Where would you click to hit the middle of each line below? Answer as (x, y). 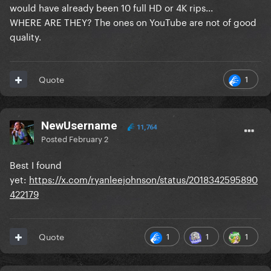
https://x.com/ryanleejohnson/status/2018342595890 (143, 179)
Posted (55, 138)
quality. (25, 36)
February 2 (89, 138)
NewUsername (81, 126)
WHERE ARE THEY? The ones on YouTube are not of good (133, 21)
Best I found (36, 164)
